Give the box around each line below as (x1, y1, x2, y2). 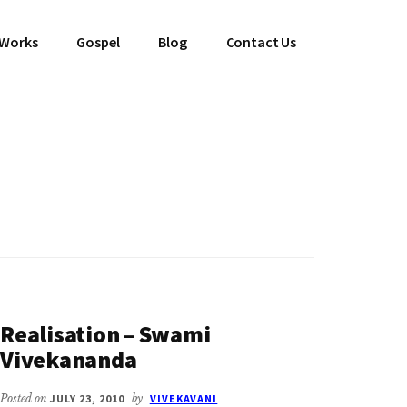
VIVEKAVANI (149, 392, 218, 405)
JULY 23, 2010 (50, 392, 124, 405)
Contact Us (225, 33, 296, 51)
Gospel (76, 33, 120, 51)
